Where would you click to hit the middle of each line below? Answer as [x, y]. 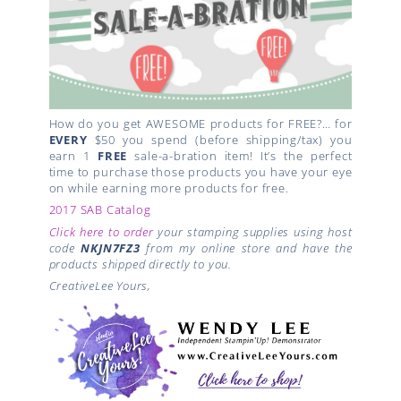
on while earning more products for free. [169, 188]
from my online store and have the [246, 247]
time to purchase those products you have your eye [200, 171]
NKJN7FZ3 [111, 247]
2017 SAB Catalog [100, 210]
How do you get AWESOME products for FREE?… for [200, 123]
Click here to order [101, 231]
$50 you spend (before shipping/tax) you [220, 139]
